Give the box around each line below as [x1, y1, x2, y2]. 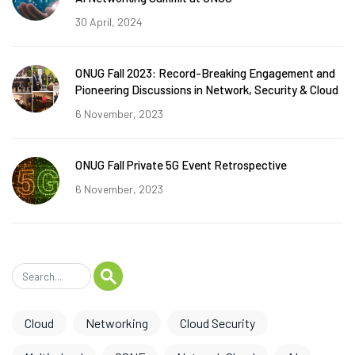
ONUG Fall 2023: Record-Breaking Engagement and [75, 66, 335, 81]
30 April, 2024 [75, 15, 143, 29]
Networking [86, 315, 148, 331]
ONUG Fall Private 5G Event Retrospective [75, 158, 287, 173]
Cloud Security [180, 315, 255, 331]
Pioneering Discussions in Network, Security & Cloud [75, 82, 338, 97]
